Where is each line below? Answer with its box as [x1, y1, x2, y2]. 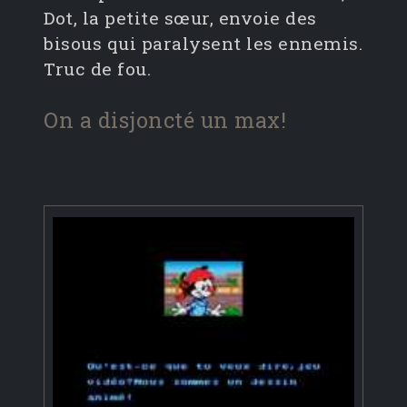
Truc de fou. [44, 57, 151, 81]
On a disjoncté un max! [44, 105, 286, 134]
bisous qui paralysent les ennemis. [44, 32, 362, 55]
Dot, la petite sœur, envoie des [44, 6, 317, 30]
